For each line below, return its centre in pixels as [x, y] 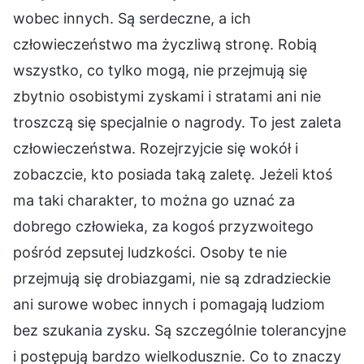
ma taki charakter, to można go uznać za [154, 200]
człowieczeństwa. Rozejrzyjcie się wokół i [156, 148]
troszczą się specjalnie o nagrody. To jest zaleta [177, 122]
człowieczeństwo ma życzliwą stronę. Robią [165, 44]
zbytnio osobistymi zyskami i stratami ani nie [167, 96]
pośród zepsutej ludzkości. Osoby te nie [150, 252]
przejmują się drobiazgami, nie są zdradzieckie [172, 278]
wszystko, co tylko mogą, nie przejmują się [160, 70]
